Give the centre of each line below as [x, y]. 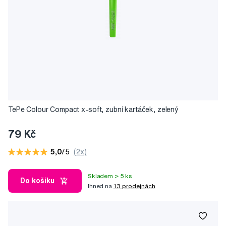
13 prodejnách [134, 186]
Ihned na [101, 186]
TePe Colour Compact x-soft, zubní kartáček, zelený [93, 110]
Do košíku [37, 181]
